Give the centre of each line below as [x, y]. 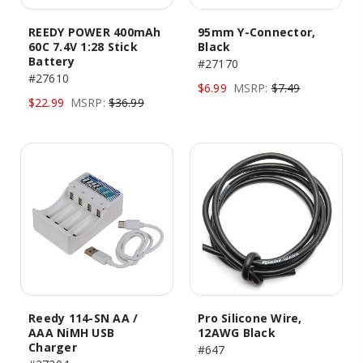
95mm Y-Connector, [257, 32]
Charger [53, 347]
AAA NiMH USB [71, 333]
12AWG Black [237, 333]
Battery [51, 61]
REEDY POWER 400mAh [95, 32]
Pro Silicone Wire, [250, 318]
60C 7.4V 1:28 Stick [83, 47]
